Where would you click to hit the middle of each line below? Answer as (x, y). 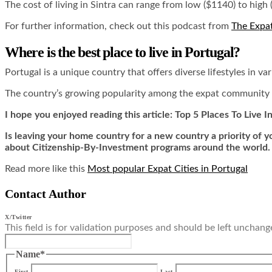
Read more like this (46, 169)
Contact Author (46, 194)
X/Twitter (19, 217)
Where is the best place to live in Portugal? (124, 52)
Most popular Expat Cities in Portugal (168, 169)
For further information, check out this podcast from (118, 26)
